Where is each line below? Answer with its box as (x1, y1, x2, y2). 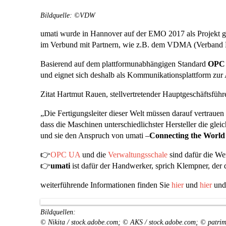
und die (80, 150, 108, 159)
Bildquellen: (40, 208, 76, 216)
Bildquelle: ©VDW (40, 11, 95, 19)
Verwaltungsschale (108, 150, 167, 159)
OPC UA (50, 150, 80, 159)
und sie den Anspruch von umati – (40, 131, 149, 140)
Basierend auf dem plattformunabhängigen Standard (40, 60, 208, 68)
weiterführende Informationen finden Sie (40, 181, 172, 189)
